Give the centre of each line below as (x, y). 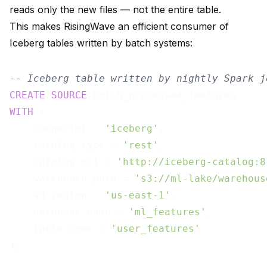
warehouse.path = (72, 179)
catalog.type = (66, 145)
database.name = (69, 212)
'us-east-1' (138, 195)
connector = (57, 129)
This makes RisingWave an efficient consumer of (119, 27)
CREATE (27, 95)
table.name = (60, 229)
